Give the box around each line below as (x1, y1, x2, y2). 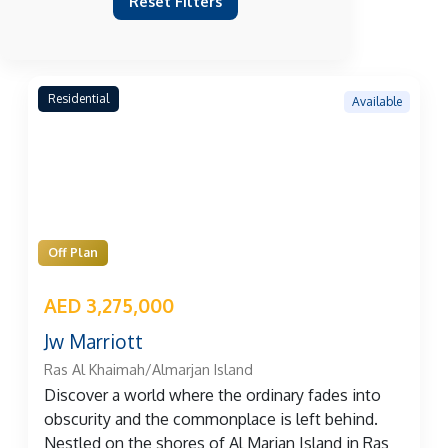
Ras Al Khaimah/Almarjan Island (44, 360, 253, 379)
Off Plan (48, 245, 98, 260)
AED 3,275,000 (44, 293, 174, 318)
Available (352, 93, 402, 109)
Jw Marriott (44, 329, 143, 354)
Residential (48, 91, 109, 106)
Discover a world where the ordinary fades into (44, 385, 381, 406)
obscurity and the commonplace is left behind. (44, 409, 378, 430)
